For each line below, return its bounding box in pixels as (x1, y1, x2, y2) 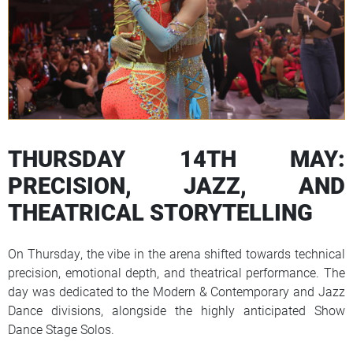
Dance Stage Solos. (8, 321, 114, 338)
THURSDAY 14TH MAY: (8, 143, 345, 174)
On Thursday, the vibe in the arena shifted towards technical (8, 245, 345, 262)
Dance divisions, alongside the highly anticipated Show (8, 302, 345, 319)
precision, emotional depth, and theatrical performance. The (8, 264, 345, 281)
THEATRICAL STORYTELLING (8, 197, 313, 228)
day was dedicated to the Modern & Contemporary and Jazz (8, 283, 345, 300)
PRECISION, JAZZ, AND (8, 170, 345, 201)
